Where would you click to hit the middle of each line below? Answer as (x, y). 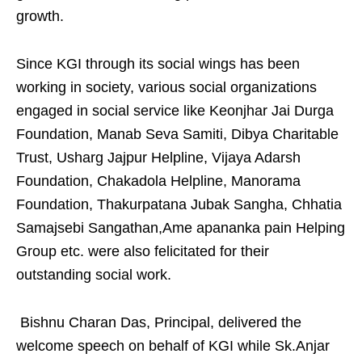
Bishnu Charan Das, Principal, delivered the (159, 323)
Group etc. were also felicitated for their (143, 252)
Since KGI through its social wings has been (158, 64)
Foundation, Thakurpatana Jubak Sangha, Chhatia (179, 205)
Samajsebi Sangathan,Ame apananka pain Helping (181, 228)
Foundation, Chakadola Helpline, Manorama (158, 181)
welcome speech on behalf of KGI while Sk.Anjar (173, 346)
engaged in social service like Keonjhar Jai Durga (175, 111)
